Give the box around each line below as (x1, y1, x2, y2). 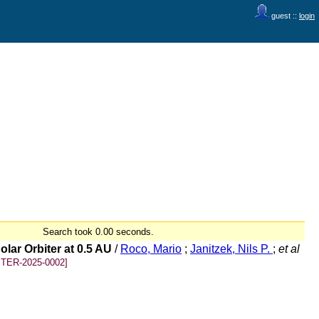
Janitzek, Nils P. (190, 243, 273, 255)
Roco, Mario (120, 243, 182, 255)
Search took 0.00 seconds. (43, 226, 154, 237)
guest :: (269, 11, 299, 20)
